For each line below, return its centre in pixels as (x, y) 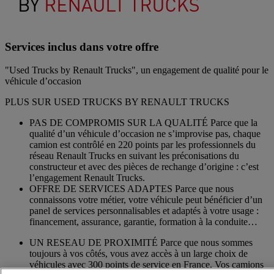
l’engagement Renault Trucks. (87, 178)
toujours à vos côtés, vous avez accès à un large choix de (139, 254)
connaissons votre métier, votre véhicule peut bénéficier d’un (146, 200)
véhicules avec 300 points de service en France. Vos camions (146, 265)
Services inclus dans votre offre (82, 46)
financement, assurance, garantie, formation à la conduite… (143, 222)
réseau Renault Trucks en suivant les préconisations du (134, 156)
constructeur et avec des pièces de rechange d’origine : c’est (144, 167)
